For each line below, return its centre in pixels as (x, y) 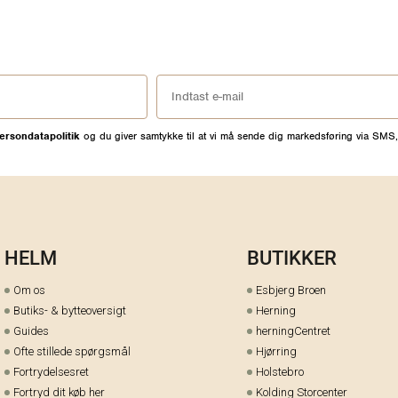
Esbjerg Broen (291, 291)
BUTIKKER (292, 258)
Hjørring (277, 352)
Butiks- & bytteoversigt (70, 311)
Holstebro (280, 372)
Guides (32, 331)
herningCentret (294, 331)
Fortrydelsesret (52, 372)
